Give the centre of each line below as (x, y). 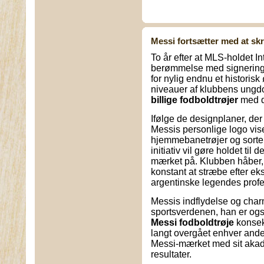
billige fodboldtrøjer (194, 100)
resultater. (171, 254)
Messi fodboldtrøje (192, 222)
